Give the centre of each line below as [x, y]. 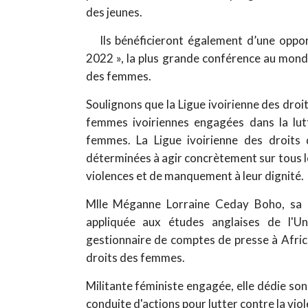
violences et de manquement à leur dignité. [195, 175]
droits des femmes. [135, 257]
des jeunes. [114, 12]
